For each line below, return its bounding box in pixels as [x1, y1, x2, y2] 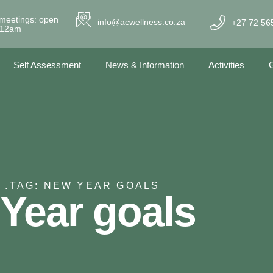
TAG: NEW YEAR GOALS [9, 180, 160, 191]
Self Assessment [13, 60, 81, 70]
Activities [208, 60, 244, 70]
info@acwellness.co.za [97, 16, 186, 27]
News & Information [105, 60, 184, 70]
